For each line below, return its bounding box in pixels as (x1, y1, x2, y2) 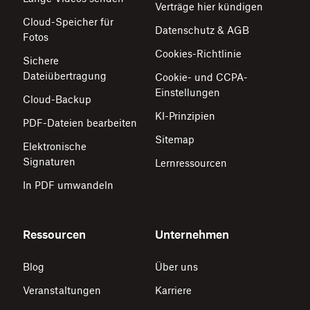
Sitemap (155, 133, 194, 145)
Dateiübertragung (22, 69, 107, 82)
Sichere (22, 54, 59, 66)
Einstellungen (155, 86, 220, 98)
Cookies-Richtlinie (155, 47, 241, 60)
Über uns (155, 260, 198, 273)
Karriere (155, 284, 192, 296)
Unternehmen (155, 227, 229, 241)
